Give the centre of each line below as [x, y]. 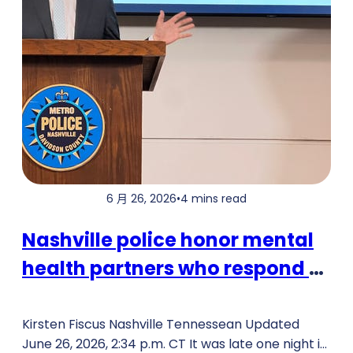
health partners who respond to [176, 269]
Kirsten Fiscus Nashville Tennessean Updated [161, 325]
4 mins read [214, 199]
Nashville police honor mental [168, 240]
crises [51, 297]
